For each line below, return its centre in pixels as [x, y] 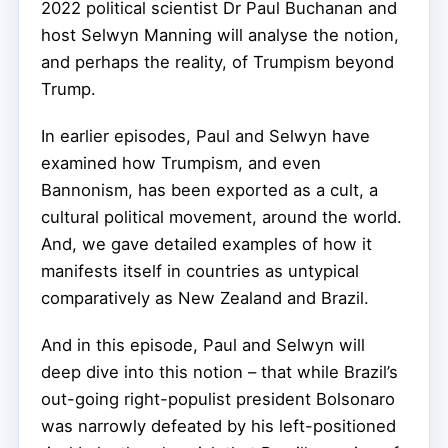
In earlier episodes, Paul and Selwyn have [205, 135]
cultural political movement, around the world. [221, 216]
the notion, [356, 34]
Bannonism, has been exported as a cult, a [209, 189]
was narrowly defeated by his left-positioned [218, 425]
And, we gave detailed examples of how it [206, 243]
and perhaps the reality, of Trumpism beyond [217, 61]
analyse [278, 34]
